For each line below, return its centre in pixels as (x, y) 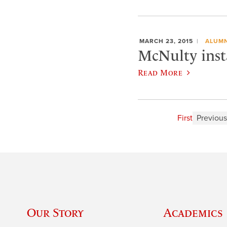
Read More (160, 72)
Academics (193, 212)
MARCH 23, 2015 (166, 41)
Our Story (55, 212)
